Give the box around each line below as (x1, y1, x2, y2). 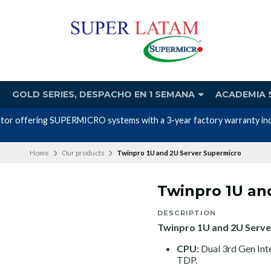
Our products (61, 148, 105, 157)
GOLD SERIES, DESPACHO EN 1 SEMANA (12, 89, 197, 100)
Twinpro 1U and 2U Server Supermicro (117, 148, 241, 157)
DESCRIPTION (157, 209, 216, 218)
